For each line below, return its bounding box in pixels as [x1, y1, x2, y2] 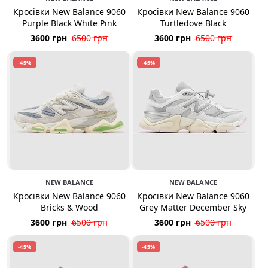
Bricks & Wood [40, 202, 98, 213]
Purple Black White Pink [22, 17, 117, 29]
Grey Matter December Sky [139, 202, 246, 213]
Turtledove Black [160, 17, 226, 29]
